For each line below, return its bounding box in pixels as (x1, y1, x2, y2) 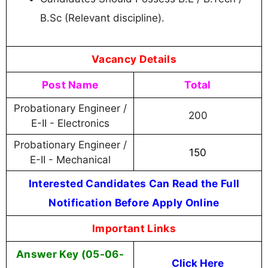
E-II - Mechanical (29, 153, 111, 166)
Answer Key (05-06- (16, 247, 124, 260)
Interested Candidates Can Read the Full (28, 176, 240, 190)
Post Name (41, 78, 99, 91)
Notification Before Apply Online (48, 196, 220, 209)
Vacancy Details (92, 52, 176, 65)
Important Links (92, 221, 176, 234)
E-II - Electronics (31, 117, 109, 129)
